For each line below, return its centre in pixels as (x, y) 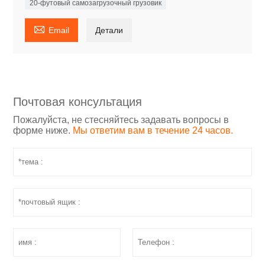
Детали (109, 30)
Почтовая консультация (78, 102)
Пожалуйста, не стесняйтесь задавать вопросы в (121, 120)
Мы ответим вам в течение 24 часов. (153, 131)
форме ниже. (43, 131)
